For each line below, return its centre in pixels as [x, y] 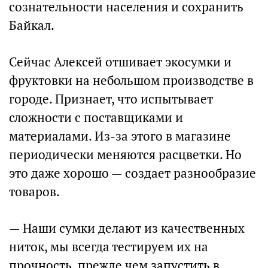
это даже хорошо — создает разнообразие [133, 173]
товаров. [34, 192]
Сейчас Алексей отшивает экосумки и [120, 62]
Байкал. [32, 25]
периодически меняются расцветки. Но [125, 155]
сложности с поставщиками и [96, 118]
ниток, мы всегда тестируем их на [109, 247]
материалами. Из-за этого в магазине [120, 136]
